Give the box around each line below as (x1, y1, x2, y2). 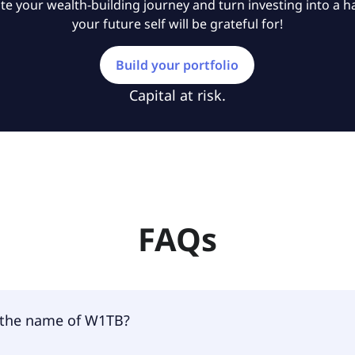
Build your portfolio (116, 56, 239, 74)
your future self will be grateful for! (71, 15, 283, 32)
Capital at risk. (128, 86, 226, 105)
